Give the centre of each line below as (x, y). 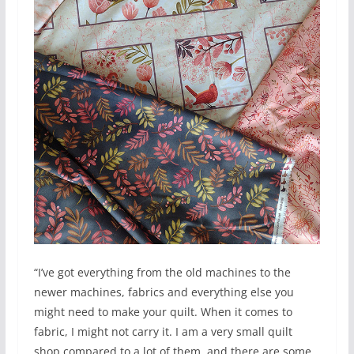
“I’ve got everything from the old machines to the (162, 272)
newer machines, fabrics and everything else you (164, 292)
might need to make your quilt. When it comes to (163, 311)
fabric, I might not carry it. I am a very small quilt (163, 331)
